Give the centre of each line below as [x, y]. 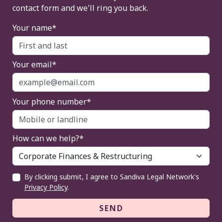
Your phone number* [52, 101]
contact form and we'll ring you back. [80, 8]
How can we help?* [48, 139]
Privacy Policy [46, 187]
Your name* [34, 28]
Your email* [34, 65]
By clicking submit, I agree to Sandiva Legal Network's [112, 176]
